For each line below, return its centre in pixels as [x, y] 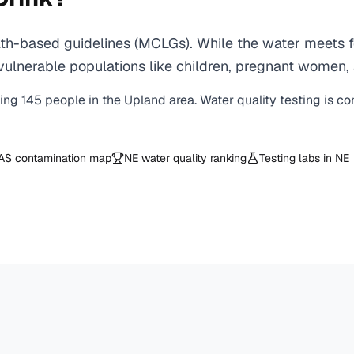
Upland [145, 100]
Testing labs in [297, 158]
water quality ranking [192, 158]
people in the [85, 100]
